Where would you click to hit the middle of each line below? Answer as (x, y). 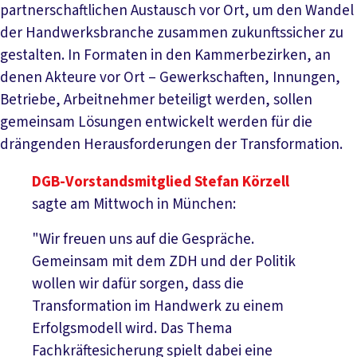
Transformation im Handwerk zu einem (158, 307)
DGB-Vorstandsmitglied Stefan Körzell (161, 182)
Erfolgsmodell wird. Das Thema (132, 329)
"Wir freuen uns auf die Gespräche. (143, 240)
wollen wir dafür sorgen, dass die (138, 284)
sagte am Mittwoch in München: (134, 205)
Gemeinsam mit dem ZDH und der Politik (164, 262)
